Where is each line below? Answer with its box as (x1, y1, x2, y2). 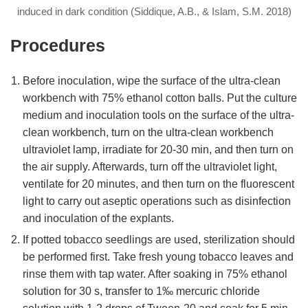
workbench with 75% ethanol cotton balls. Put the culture (23, 92, 297, 104)
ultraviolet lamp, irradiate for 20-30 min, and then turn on (23, 144, 294, 156)
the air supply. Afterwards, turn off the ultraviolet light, (23, 161, 277, 173)
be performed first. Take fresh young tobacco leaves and (23, 251, 294, 263)
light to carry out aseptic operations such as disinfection (23, 195, 291, 208)
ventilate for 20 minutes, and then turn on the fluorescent (23, 178, 294, 190)
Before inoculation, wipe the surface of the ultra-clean (23, 75, 280, 87)
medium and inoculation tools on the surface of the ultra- (23, 109, 294, 122)
